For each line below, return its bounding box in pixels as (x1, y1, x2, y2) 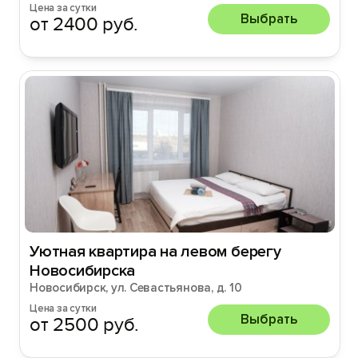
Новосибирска (30, 261, 136, 280)
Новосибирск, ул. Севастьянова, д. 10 (30, 280, 242, 295)
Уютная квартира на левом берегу (30, 242, 281, 261)
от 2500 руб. (30, 313, 140, 336)
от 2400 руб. (30, 13, 139, 36)
